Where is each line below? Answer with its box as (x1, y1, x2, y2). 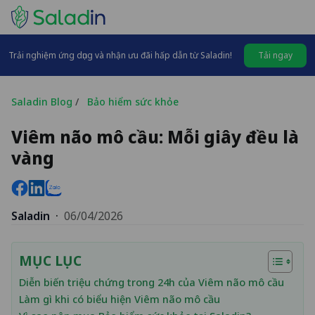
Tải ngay (258, 49, 292, 61)
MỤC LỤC (19, 251, 82, 271)
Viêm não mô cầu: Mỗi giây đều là (11, 125, 299, 148)
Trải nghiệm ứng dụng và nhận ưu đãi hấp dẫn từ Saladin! (8, 49, 232, 61)
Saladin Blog (11, 94, 72, 108)
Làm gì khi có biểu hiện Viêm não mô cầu (19, 292, 220, 307)
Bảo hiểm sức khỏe (79, 95, 179, 108)
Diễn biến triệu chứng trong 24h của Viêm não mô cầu (19, 276, 284, 290)
